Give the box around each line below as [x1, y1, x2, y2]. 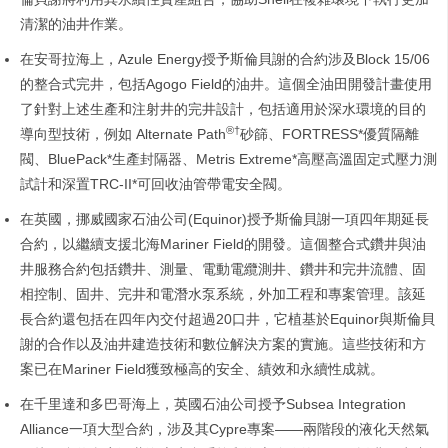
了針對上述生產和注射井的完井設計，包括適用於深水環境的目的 [20, 101, 426, 118]
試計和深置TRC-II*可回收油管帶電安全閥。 [20, 176, 291, 193]
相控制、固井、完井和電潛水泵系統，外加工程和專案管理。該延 [20, 286, 426, 303]
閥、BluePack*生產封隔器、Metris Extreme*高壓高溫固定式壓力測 [20, 151, 437, 168]
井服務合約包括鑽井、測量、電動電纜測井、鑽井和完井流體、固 [20, 261, 426, 278]
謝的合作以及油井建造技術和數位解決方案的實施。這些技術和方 [20, 336, 426, 353]
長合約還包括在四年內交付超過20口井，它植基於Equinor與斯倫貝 [20, 311, 435, 328]
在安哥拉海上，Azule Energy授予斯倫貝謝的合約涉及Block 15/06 [20, 51, 430, 68]
